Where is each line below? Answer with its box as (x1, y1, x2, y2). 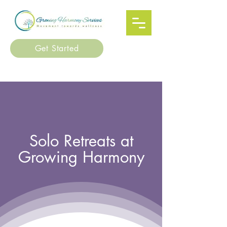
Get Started (34, 43, 79, 54)
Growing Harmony (18, 147, 144, 167)
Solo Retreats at (29, 131, 133, 151)
